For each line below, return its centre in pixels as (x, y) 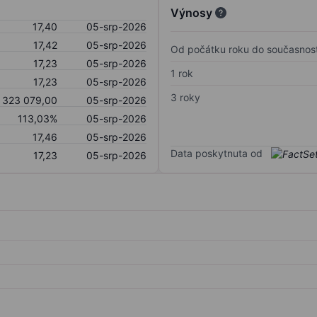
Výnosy (191, 12)
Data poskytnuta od (217, 153)
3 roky (185, 97)
